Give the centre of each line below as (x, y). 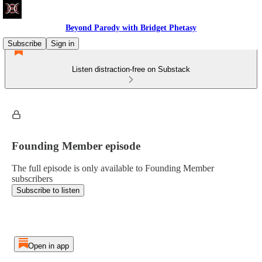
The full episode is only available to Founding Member (113, 168)
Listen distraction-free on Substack (131, 69)
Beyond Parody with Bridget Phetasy (131, 28)
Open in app (48, 246)
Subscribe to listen (48, 191)
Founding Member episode (76, 146)
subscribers (32, 179)
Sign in (63, 44)
